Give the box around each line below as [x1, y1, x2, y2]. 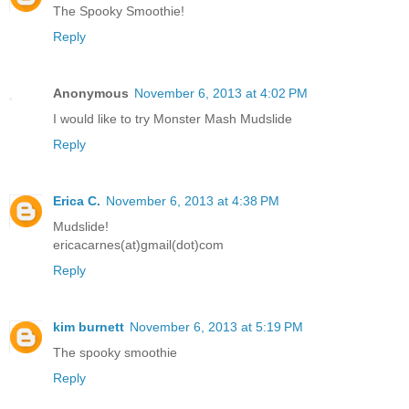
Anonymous [53, 86, 129, 101]
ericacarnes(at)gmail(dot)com [53, 237, 224, 253]
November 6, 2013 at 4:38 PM [106, 194, 279, 209]
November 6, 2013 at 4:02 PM [134, 86, 308, 101]
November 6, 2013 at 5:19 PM [130, 320, 303, 335]
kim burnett [53, 320, 124, 335]
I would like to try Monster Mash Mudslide [53, 111, 292, 127]
